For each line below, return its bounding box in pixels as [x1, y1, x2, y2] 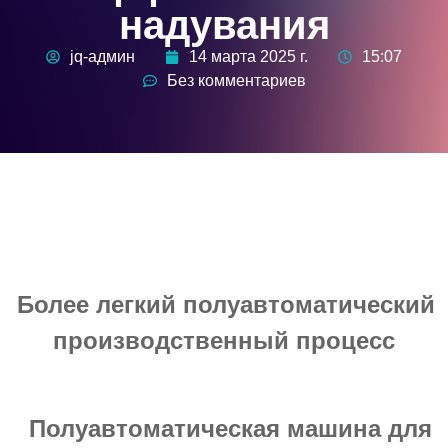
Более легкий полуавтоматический [17, 290, 435, 318]
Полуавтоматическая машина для [28, 415, 432, 443]
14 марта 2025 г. [189, 47, 308, 65]
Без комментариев [166, 71, 306, 89]
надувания [118, 2, 330, 47]
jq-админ [70, 47, 135, 65]
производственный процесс [53, 326, 395, 354]
